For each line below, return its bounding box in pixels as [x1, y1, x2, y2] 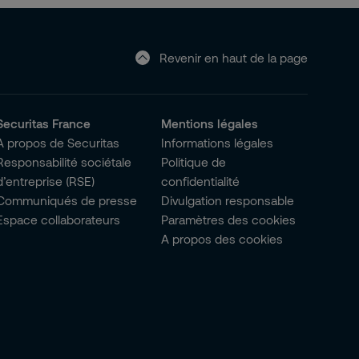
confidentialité [161, 174, 240, 188]
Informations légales [161, 135, 274, 150]
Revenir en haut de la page [159, 50, 308, 65]
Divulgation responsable [161, 193, 295, 208]
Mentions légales [161, 116, 259, 131]
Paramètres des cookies [161, 212, 296, 227]
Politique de [161, 155, 227, 169]
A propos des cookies [161, 232, 284, 246]
